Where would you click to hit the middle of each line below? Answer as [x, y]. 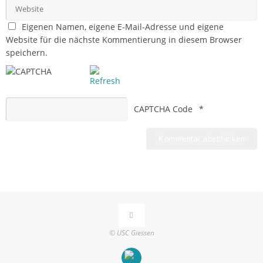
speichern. [27, 53]
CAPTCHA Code [163, 109]
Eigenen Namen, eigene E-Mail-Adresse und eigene [122, 27]
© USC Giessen [131, 232]
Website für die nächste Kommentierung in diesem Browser [124, 40]
